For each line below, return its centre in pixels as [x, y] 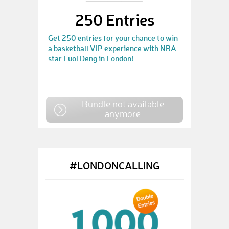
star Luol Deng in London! [91, 58]
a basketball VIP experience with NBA [112, 48]
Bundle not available [123, 104]
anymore [123, 113]
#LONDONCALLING [114, 165]
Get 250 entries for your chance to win [113, 38]
